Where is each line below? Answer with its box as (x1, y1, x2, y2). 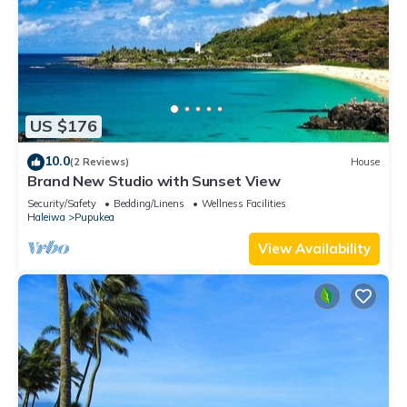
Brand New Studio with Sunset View (27, 171, 281, 190)
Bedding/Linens (114, 196, 184, 210)
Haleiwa (27, 210, 65, 223)
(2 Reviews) (70, 155, 129, 169)
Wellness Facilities (202, 196, 286, 210)
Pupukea (74, 210, 114, 223)
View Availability (258, 239, 371, 257)
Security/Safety (27, 196, 96, 210)
